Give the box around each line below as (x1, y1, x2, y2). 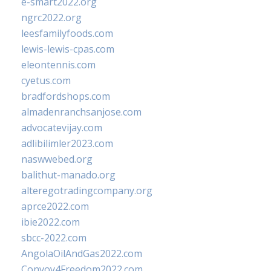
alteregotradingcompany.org (21, 184, 152, 197)
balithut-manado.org (21, 168, 116, 181)
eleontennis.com (21, 58, 96, 71)
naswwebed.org (21, 152, 93, 166)
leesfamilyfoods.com (21, 27, 113, 40)
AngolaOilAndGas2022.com (21, 247, 142, 260)
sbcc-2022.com (21, 231, 87, 244)
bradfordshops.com (21, 90, 110, 103)
